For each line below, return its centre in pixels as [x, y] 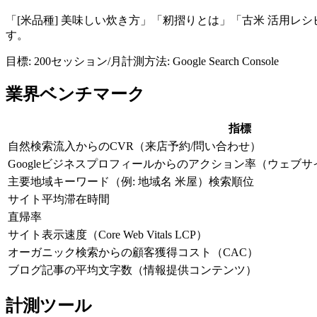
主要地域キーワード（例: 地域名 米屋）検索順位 [131, 182]
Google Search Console [226, 61]
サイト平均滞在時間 [59, 200]
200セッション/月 [78, 61]
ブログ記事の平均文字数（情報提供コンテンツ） [132, 270]
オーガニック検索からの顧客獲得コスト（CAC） [133, 253]
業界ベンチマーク [75, 94]
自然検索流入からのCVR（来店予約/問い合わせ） [134, 146]
